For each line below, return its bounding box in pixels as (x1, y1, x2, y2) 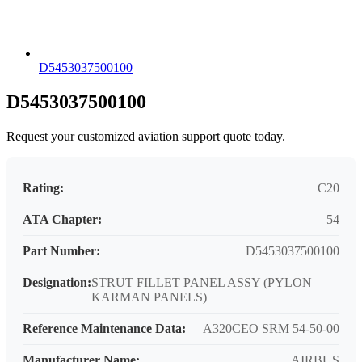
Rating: (23, 181, 64, 196)
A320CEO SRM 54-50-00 (203, 322, 339, 336)
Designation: (23, 276, 91, 290)
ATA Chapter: (23, 213, 102, 227)
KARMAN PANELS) (91, 290, 207, 305)
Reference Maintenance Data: (23, 322, 186, 336)
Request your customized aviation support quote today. (6, 129, 285, 144)
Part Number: (23, 244, 100, 259)
